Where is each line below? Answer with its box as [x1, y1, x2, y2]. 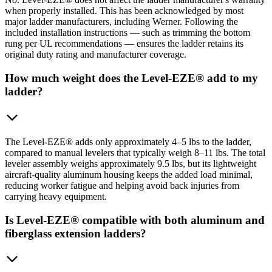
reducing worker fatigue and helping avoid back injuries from [5, 180, 239, 191]
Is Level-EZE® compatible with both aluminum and [5, 213, 265, 226]
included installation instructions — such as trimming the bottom [5, 27, 250, 38]
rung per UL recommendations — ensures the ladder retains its [5, 38, 243, 49]
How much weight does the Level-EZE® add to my [5, 72, 258, 85]
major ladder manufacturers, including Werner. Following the [5, 16, 238, 27]
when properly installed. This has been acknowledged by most [5, 5, 243, 16]
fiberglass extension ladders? [5, 226, 146, 240]
